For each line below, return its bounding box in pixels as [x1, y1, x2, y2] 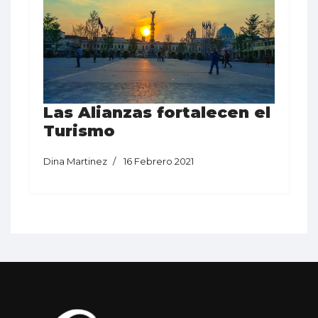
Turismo [43, 121, 115, 141]
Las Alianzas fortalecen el [43, 102, 270, 122]
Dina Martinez [43, 155, 107, 167]
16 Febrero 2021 [124, 155, 194, 167]
